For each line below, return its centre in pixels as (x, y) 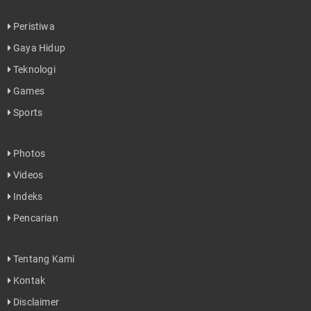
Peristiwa (33, 27)
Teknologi (33, 70)
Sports (27, 113)
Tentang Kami (43, 259)
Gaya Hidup (38, 48)
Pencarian (34, 218)
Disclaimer (35, 302)
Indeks (27, 197)
